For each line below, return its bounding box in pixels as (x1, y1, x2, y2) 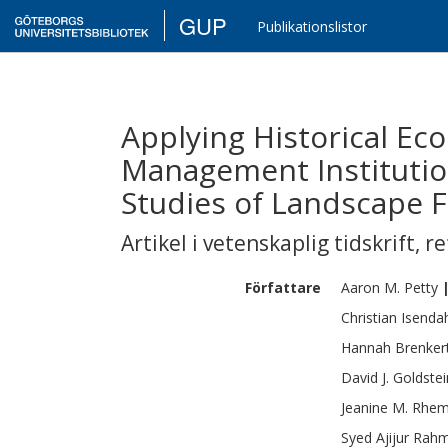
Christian (341, 308, 397, 327)
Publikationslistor (257, 17, 368, 36)
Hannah (341, 338, 391, 357)
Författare (245, 278, 321, 297)
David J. (341, 368, 389, 387)
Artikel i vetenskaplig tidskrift (121, 229, 415, 257)
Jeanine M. (341, 398, 408, 417)
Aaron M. (341, 278, 400, 297)
